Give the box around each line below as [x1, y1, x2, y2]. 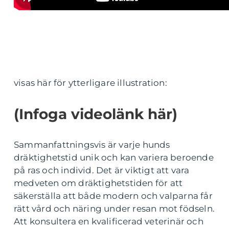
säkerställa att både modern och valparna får [14, 191, 213, 201]
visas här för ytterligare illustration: [14, 78, 167, 88]
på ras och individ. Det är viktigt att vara [14, 165, 190, 175]
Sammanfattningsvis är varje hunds [14, 140, 170, 150]
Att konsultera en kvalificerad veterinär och [14, 216, 203, 226]
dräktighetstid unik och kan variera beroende [14, 152, 214, 163]
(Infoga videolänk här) [14, 105, 177, 123]
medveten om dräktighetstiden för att [14, 178, 183, 188]
